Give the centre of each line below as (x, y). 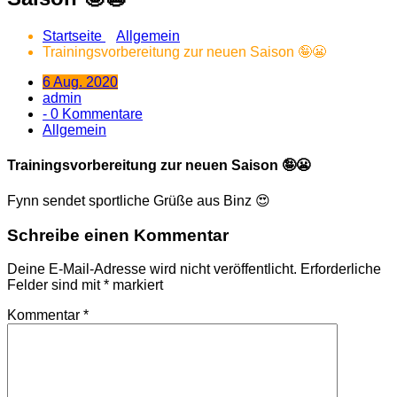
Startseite (74, 36)
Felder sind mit (55, 285)
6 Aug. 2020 (80, 82)
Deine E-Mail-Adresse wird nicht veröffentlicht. (152, 269)
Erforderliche (341, 269)
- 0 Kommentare (93, 114)
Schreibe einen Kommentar (118, 235)
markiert (136, 285)
